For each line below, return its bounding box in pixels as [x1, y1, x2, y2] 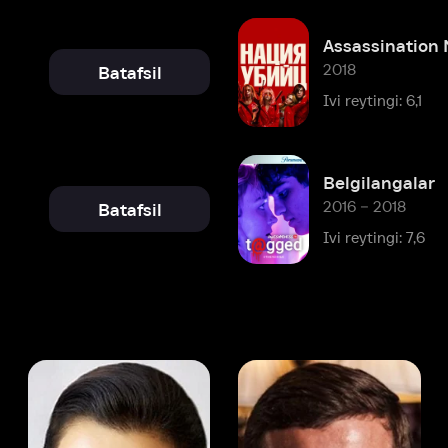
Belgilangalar [222, 33, 320, 51]
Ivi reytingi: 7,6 [222, 82, 312, 97]
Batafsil [26, 56, 83, 74]
